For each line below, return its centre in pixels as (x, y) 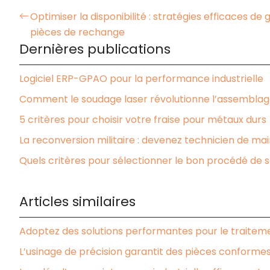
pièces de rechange (77, 32)
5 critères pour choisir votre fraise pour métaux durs (143, 119)
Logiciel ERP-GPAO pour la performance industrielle (141, 78)
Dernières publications (95, 49)
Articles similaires (77, 201)
